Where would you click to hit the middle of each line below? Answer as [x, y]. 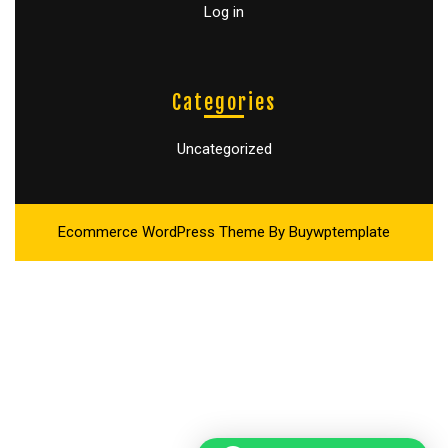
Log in [224, 11]
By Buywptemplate [327, 232]
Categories [224, 102]
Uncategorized [224, 148]
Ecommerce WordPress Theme [161, 232]
